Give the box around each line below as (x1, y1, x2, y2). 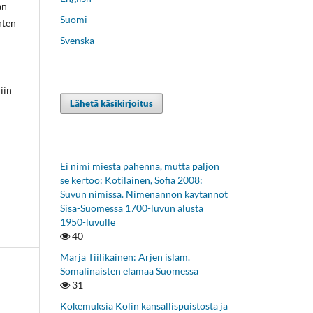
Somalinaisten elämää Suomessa (60, 264, 198, 277)
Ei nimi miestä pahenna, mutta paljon (60, 159, 219, 172)
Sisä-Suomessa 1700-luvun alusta (60, 201, 203, 214)
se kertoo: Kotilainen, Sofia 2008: (60, 173, 203, 186)
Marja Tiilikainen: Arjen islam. (60, 250, 190, 263)
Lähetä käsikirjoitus (70, 97, 154, 109)
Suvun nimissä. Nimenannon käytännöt (60, 187, 228, 200)
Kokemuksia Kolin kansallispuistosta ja (60, 299, 228, 312)
